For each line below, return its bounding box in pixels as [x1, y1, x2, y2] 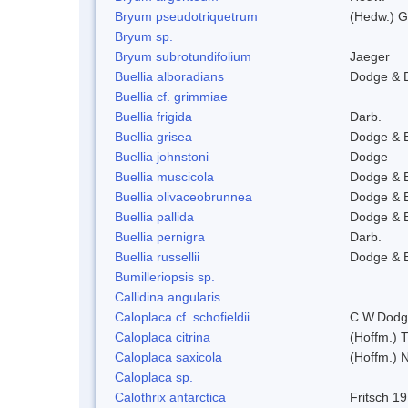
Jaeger [350, 48, 390, 64]
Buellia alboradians [115, 68, 224, 84]
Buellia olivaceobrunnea [115, 189, 252, 204]
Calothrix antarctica [115, 389, 226, 404]
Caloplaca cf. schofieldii [115, 309, 250, 324]
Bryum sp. [115, 28, 173, 44]
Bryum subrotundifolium [115, 48, 251, 64]
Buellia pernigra [115, 229, 205, 244]
